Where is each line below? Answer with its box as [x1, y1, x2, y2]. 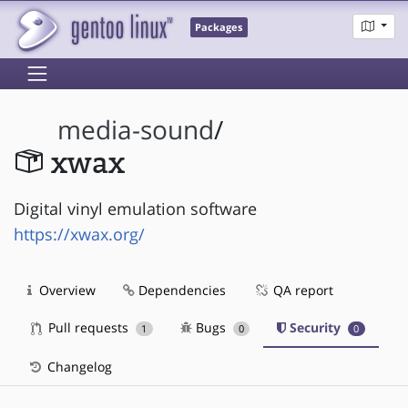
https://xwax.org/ [14, 222, 145, 245]
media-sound [57, 113, 215, 148]
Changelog [44, 357, 112, 375]
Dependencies [135, 280, 226, 299]
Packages [195, 21, 243, 35]
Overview [36, 280, 96, 299]
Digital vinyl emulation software [14, 197, 257, 219]
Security [286, 318, 345, 336]
